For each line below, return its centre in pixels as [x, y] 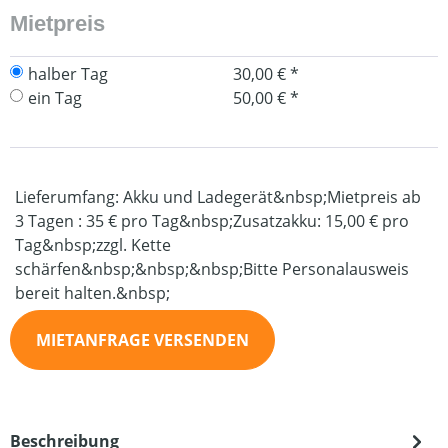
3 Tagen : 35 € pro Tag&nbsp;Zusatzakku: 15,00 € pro [212, 221]
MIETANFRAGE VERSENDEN [142, 340]
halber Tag [68, 74]
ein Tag [55, 98]
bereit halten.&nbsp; [92, 293]
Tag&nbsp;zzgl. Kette [93, 245]
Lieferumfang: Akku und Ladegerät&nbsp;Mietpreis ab [218, 197]
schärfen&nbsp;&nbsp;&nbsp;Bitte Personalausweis [212, 269]
